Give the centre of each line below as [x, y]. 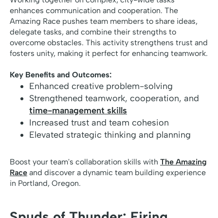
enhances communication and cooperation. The [94, 11]
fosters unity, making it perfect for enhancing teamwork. [109, 54]
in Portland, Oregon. [45, 183]
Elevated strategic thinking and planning [110, 135]
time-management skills [78, 111]
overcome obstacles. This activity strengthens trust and [109, 43]
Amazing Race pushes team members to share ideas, [104, 21]
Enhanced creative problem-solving [101, 86]
